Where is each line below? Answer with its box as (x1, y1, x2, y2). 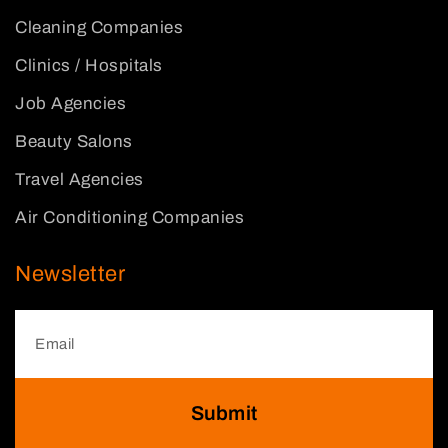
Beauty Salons (15, 132, 133, 151)
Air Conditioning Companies (15, 208, 244, 227)
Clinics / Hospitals (15, 56, 163, 75)
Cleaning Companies (15, 18, 183, 37)
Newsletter (15, 262, 125, 286)
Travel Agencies (15, 170, 144, 189)
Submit (191, 402, 257, 424)
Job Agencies (15, 94, 126, 113)
